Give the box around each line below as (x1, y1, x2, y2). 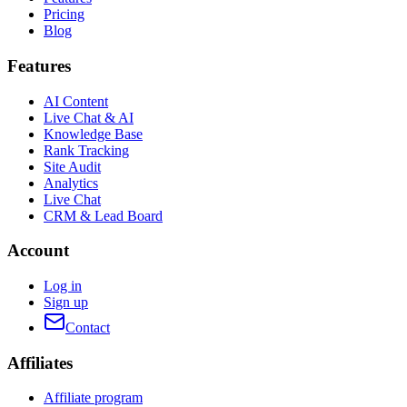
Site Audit (44, 158, 101, 174)
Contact (65, 319, 110, 335)
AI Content (44, 93, 108, 109)
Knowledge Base (44, 125, 143, 142)
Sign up (44, 293, 88, 310)
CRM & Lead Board (44, 207, 163, 223)
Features (7, 55, 71, 75)
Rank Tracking (44, 142, 129, 158)
